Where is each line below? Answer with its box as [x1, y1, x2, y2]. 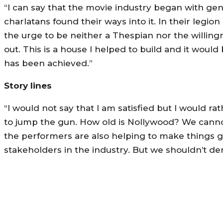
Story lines [4, 80, 52, 91]
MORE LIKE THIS [9, 197, 115, 214]
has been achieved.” [4, 58, 93, 68]
